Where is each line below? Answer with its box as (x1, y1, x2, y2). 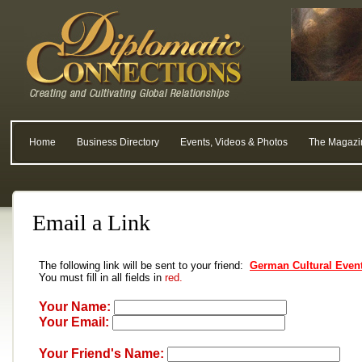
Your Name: (39, 300, 111, 314)
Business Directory (77, 137, 159, 148)
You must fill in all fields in (39, 271, 165, 284)
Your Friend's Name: (39, 347, 164, 360)
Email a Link (32, 210, 150, 235)
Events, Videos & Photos (180, 137, 288, 148)
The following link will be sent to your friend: (39, 259, 250, 271)
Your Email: (39, 315, 109, 329)
